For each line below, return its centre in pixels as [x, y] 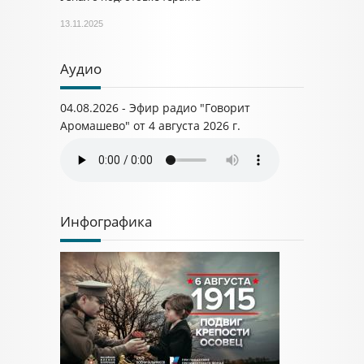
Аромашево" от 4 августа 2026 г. [150, 126]
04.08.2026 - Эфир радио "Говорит [155, 108]
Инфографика [106, 221]
